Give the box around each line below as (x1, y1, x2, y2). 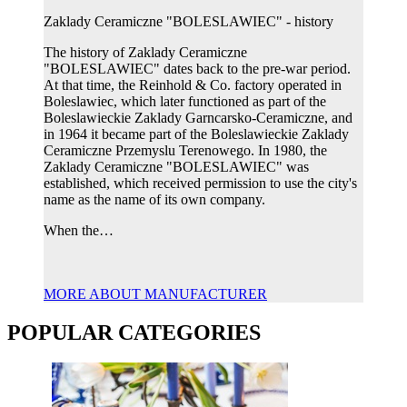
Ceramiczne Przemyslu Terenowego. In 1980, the (44, 142, 327, 158)
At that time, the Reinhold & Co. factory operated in (44, 76, 342, 93)
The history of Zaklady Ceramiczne (44, 44, 247, 60)
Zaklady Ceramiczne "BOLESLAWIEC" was (44, 158, 309, 174)
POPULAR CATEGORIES (7, 320, 261, 344)
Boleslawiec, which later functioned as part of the (44, 93, 326, 109)
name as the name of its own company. (44, 191, 265, 207)
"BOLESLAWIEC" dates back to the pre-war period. (44, 60, 351, 76)
